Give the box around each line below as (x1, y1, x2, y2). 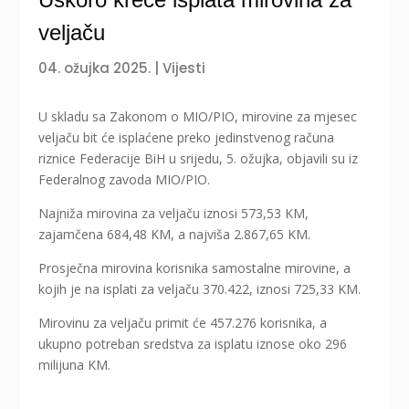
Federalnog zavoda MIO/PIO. (38, 171, 211, 189)
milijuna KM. (38, 356, 111, 374)
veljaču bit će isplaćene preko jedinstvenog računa (38, 129, 335, 147)
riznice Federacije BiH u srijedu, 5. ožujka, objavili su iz (38, 150, 359, 168)
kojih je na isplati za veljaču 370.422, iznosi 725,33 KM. (38, 280, 362, 299)
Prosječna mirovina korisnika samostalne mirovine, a (38, 259, 351, 278)
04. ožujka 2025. (38, 58, 152, 79)
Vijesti (163, 58, 206, 79)
